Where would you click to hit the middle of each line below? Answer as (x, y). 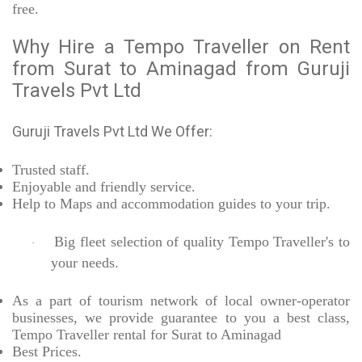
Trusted (34, 170)
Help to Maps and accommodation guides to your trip (169, 204)
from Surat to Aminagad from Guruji (181, 69)
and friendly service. (133, 187)
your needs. (85, 263)
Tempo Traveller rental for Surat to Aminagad (147, 335)
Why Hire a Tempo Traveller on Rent (181, 47)
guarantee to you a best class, (255, 318)
